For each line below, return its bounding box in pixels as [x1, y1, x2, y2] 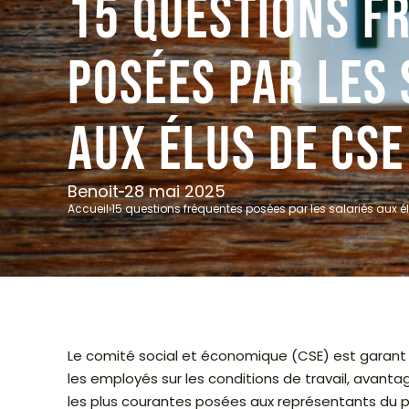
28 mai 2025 [124, 180, 225, 204]
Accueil [68, 201, 109, 217]
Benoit [68, 180, 119, 204]
